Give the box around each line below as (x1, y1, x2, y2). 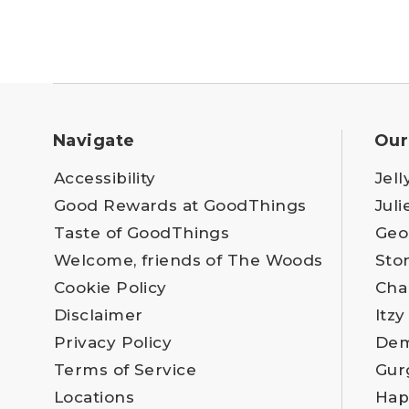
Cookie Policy (54, 278, 167, 297)
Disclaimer (54, 305, 143, 324)
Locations (54, 387, 134, 406)
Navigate (53, 130, 135, 151)
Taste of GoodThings (54, 223, 230, 242)
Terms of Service (54, 360, 197, 379)
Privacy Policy (54, 332, 173, 351)
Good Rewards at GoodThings (54, 195, 307, 215)
